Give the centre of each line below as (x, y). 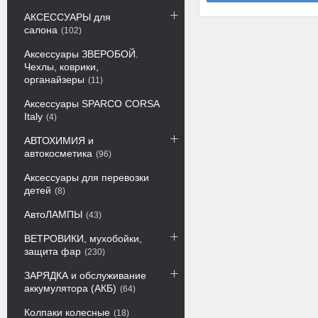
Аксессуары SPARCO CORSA (92, 104)
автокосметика (58, 153)
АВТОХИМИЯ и (59, 141)
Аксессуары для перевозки (87, 177)
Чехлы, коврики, (61, 67)
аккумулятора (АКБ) (70, 288)
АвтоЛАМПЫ (53, 214)
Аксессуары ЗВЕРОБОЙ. (81, 54)
